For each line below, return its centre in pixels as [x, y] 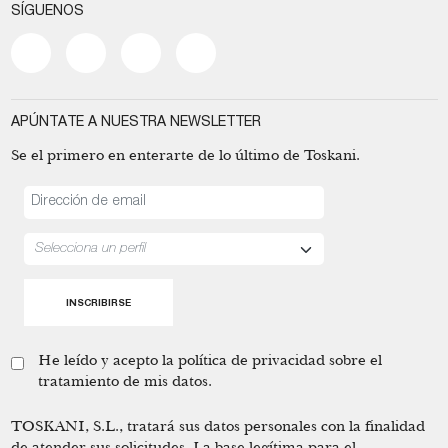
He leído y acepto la [107, 360]
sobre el [353, 360]
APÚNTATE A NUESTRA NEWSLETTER [135, 123]
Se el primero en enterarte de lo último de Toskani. [185, 155]
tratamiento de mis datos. [124, 381]
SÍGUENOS [47, 12]
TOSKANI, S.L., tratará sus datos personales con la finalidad [217, 425]
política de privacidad [251, 360]
